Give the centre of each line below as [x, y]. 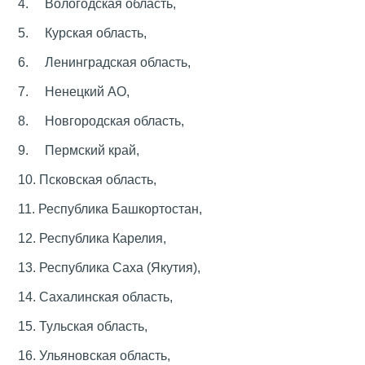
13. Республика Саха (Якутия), [109, 268]
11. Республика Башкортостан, [110, 209]
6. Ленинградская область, [104, 62]
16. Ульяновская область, [94, 356]
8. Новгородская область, [101, 121]
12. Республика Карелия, [92, 238]
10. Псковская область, [87, 180]
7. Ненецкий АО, [74, 92]
